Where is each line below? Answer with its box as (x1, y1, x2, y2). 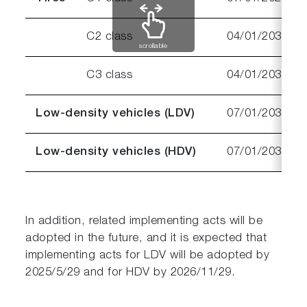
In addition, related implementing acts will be (25, 215, 263, 228)
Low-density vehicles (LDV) (36, 108, 195, 120)
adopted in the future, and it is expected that (25, 232, 267, 245)
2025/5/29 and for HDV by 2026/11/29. (25, 267, 236, 279)
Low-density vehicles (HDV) (36, 146, 197, 158)
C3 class (86, 69, 133, 82)
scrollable (139, 42, 168, 50)
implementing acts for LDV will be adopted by (25, 249, 270, 262)
